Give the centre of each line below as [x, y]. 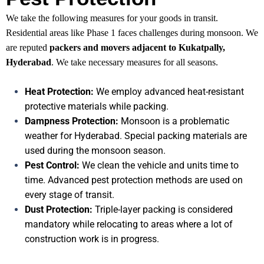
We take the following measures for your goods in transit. [112, 18]
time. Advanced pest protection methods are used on [134, 180]
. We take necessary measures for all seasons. [135, 62]
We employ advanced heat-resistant [169, 92]
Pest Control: [52, 166]
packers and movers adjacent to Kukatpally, [137, 48]
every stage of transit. [70, 195]
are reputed [28, 48]
